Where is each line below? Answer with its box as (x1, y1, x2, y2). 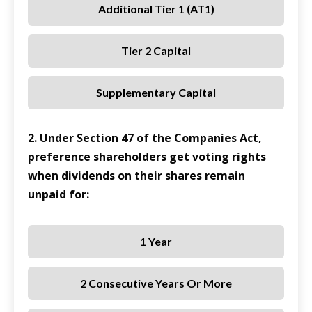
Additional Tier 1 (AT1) (97, 2, 214, 16)
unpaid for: (28, 187, 89, 203)
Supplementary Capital (96, 86, 216, 100)
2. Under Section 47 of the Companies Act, (28, 130, 262, 146)
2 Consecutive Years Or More (80, 276, 232, 290)
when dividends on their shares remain (28, 168, 245, 184)
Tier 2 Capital (121, 44, 191, 58)
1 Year (140, 235, 172, 249)
